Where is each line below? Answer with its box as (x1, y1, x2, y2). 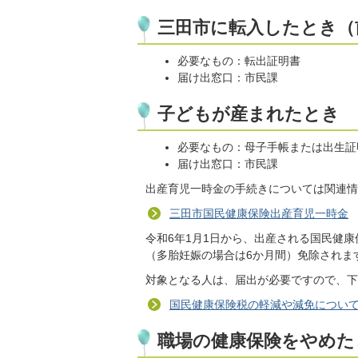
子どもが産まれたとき (157, 104, 340, 124)
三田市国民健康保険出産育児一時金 (169, 207, 348, 220)
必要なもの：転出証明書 (177, 54, 301, 67)
